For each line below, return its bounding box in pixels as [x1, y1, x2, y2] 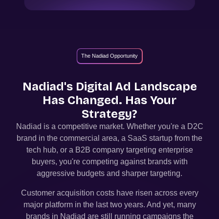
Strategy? [82, 107, 137, 121]
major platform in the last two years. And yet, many [23, 200, 196, 209]
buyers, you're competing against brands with [31, 157, 188, 166]
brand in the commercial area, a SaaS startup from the [17, 133, 202, 142]
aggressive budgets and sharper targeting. [37, 169, 182, 177]
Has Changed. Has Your [43, 93, 176, 107]
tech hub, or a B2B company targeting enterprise [26, 145, 193, 154]
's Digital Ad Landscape [64, 79, 197, 93]
